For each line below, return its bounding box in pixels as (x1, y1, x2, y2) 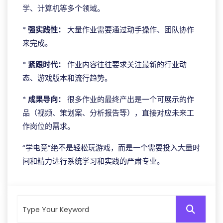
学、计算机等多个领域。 (22, 3, 105, 13)
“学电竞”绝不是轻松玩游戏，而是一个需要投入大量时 (22, 142, 200, 153)
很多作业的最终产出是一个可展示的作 (65, 94, 194, 105)
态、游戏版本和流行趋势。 (22, 73, 112, 83)
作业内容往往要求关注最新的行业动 (65, 59, 187, 70)
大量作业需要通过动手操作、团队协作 (65, 24, 194, 35)
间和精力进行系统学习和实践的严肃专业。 (22, 156, 164, 166)
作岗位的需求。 (22, 121, 75, 131)
